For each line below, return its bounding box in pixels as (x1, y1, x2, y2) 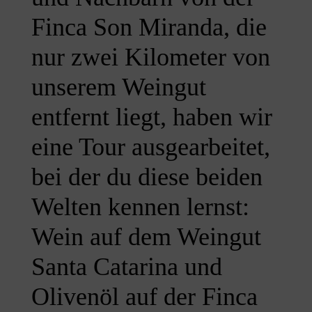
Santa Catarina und (31, 253, 222, 281)
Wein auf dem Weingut (31, 223, 261, 251)
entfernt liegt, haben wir (31, 103, 272, 132)
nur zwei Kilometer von (31, 43, 270, 72)
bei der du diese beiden (31, 163, 263, 192)
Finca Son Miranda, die (31, 13, 267, 42)
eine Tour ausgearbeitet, (31, 133, 270, 162)
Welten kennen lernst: (31, 193, 249, 221)
